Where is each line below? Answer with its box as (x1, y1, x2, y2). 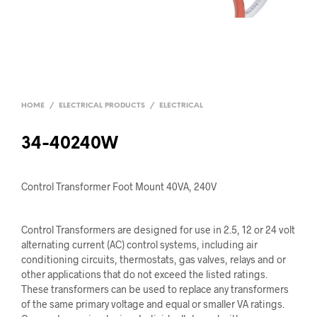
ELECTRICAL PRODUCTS (59, 102, 145, 110)
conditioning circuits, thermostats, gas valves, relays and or (21, 253, 286, 265)
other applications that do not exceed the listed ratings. (21, 268, 267, 280)
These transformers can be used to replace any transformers (21, 283, 289, 295)
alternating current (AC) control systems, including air (21, 238, 258, 250)
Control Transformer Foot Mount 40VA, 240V (21, 180, 217, 192)
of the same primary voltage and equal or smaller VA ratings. (21, 298, 284, 310)
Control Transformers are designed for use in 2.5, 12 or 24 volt (21, 224, 295, 236)
